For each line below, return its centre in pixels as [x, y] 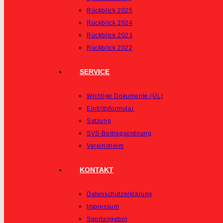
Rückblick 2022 [110, 48]
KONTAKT [97, 170]
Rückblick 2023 [110, 35]
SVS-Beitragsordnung [119, 133]
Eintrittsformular [111, 109]
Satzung [99, 121]
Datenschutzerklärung [119, 194]
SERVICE [95, 72]
